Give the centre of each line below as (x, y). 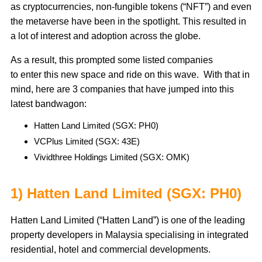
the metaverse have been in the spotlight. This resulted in (128, 22)
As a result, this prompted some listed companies (112, 60)
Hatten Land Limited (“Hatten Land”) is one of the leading (128, 220)
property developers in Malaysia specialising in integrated (130, 235)
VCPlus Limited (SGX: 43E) (88, 142)
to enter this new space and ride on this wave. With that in (130, 75)
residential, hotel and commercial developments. (113, 250)
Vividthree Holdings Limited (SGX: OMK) (113, 157)
